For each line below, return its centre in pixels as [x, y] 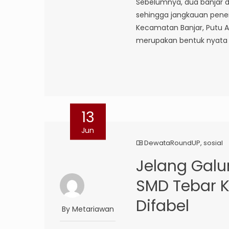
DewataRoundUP [173, 143]
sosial [213, 143]
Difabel [163, 206]
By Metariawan [88, 209]
